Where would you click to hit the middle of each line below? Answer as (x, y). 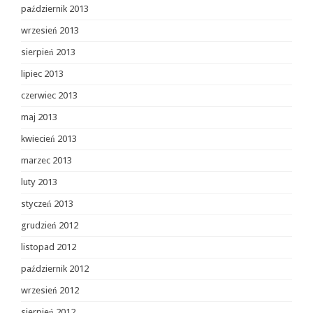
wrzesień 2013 (50, 30)
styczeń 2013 (47, 204)
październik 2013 (55, 9)
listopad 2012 (49, 247)
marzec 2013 (46, 160)
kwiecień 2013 (49, 139)
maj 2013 (39, 117)
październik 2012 (55, 269)
